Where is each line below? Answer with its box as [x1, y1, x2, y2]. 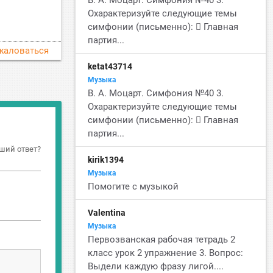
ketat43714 [88, 62, 133, 71]
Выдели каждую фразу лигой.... [88, 261, 224, 272]
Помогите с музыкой [88, 181, 179, 192]
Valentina [88, 208, 126, 218]
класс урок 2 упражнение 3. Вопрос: [88, 247, 244, 258]
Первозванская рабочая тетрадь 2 [88, 234, 236, 245]
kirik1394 [88, 155, 124, 165]
